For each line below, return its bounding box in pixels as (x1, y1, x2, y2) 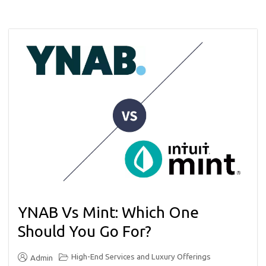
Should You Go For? (18, 223, 151, 240)
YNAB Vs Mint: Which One (18, 204, 199, 221)
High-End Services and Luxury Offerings (71, 252, 211, 262)
